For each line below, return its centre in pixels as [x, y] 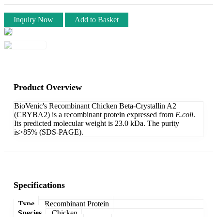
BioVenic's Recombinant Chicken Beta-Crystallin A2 [95, 106]
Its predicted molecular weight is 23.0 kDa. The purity [97, 123]
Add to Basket [97, 19]
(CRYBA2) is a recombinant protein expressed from [95, 114]
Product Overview [48, 87]
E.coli [184, 114]
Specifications [39, 185]
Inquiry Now [33, 19]
